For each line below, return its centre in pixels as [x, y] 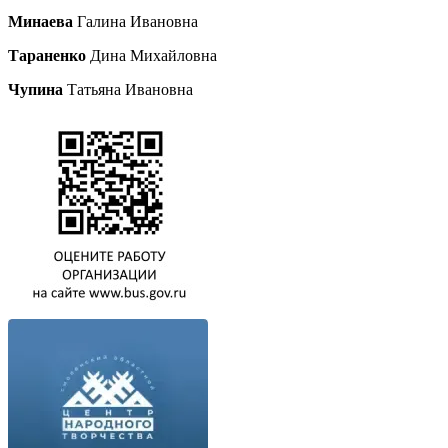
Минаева [42, 21]
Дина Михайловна [155, 55]
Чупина [37, 89]
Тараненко [49, 55]
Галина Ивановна [137, 21]
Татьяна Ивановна [130, 89]
